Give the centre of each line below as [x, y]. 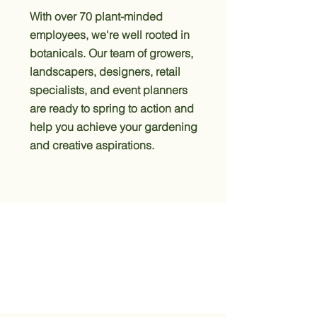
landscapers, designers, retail [105, 71]
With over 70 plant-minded [96, 16]
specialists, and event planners [109, 90]
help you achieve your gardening [114, 127]
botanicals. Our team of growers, [111, 53]
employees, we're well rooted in [110, 35]
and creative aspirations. [92, 145]
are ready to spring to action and [112, 108]
